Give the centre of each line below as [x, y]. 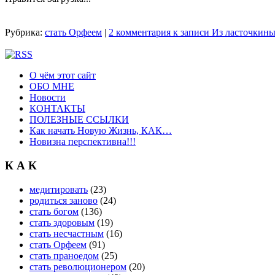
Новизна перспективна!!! [83, 142]
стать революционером [78, 266]
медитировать [59, 189]
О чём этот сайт [63, 76]
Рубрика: [25, 33]
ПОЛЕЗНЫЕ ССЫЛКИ [79, 120]
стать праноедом [64, 255]
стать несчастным [67, 233]
